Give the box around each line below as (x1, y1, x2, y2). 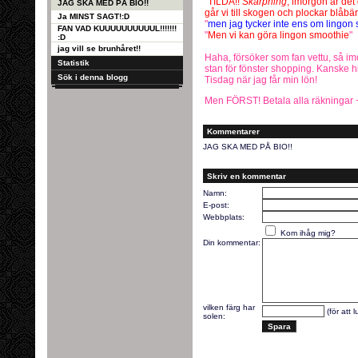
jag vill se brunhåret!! (57, 44, 141, 53)
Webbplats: (202, 213, 245, 221)
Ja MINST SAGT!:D (57, 12, 129, 21)
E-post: (202, 201, 229, 209)
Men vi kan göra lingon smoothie (208, 30, 349, 41)
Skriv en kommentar (206, 172, 286, 181)
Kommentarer (206, 127, 260, 136)
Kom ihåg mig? (277, 229, 336, 237)
